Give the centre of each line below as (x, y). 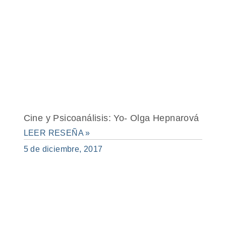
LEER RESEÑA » (57, 133)
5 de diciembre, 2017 (63, 149)
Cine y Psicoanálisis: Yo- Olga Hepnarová (111, 118)
